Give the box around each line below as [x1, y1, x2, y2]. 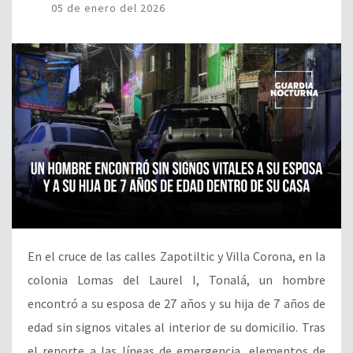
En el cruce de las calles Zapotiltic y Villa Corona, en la [28, 248, 325, 265]
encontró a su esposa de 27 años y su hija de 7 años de [28, 295, 325, 312]
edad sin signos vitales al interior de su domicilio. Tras [28, 319, 325, 336]
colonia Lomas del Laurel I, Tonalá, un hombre [28, 272, 325, 288]
